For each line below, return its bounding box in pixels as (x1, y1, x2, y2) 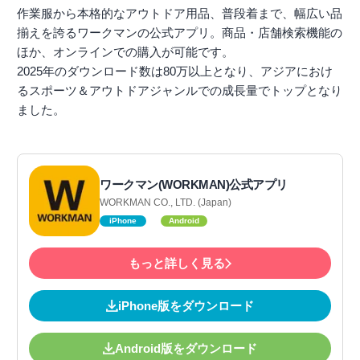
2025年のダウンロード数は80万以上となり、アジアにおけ (17, 64, 333, 79)
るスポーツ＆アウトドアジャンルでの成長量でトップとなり (17, 84, 342, 98)
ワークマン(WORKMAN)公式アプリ (100, 177, 288, 191)
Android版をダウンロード (115, 342, 257, 356)
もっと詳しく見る (129, 256, 225, 271)
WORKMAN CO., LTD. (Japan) (100, 196, 231, 208)
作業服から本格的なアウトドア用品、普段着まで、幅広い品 (17, 6, 342, 21)
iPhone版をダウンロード (118, 299, 254, 313)
